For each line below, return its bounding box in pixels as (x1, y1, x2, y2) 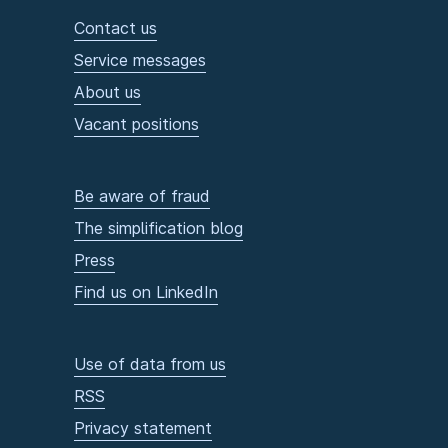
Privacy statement (74, 418, 212, 439)
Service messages (74, 50, 206, 71)
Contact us (74, 18, 157, 39)
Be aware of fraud (74, 186, 210, 207)
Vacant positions (74, 114, 199, 135)
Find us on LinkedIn (74, 282, 218, 303)
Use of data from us (74, 354, 226, 375)
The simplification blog (74, 218, 243, 239)
